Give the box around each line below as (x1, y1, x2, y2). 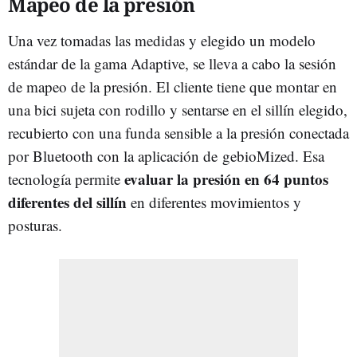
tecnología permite (8, 168, 124, 189)
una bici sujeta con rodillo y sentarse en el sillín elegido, (8, 99, 347, 120)
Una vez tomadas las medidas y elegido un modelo (8, 29, 316, 50)
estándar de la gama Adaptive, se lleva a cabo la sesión (8, 53, 336, 73)
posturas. (8, 214, 62, 235)
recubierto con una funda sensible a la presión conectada (8, 122, 349, 143)
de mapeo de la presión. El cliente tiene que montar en (8, 76, 337, 96)
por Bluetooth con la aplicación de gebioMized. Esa (8, 145, 324, 166)
